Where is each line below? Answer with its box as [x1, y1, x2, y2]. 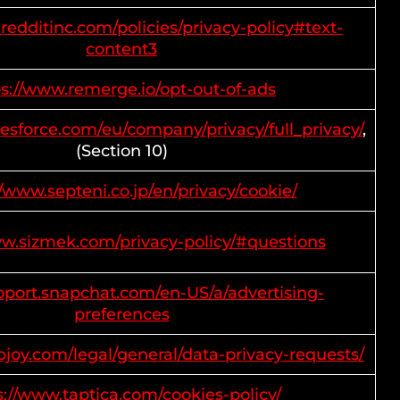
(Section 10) [75, 141, 168, 161]
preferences [73, 304, 170, 324]
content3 [86, 39, 157, 59]
